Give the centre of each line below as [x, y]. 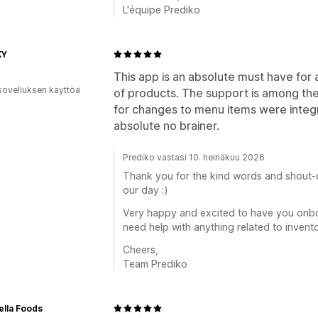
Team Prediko [155, 263]
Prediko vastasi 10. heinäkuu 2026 [194, 157]
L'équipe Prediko [161, 9]
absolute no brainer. [166, 125]
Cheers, [141, 249]
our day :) [146, 190]
